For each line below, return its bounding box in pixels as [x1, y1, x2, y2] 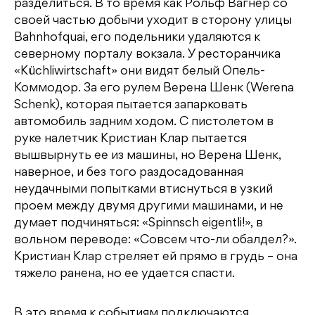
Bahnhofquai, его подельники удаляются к [14, 32, 260, 44]
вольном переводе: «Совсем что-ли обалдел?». [14, 234, 297, 246]
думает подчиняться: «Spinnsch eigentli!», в [14, 217, 263, 229]
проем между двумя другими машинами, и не [14, 200, 283, 212]
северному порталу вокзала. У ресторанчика [14, 49, 281, 60]
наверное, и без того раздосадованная [14, 167, 243, 179]
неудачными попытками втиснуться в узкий [14, 184, 273, 195]
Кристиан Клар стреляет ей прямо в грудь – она [14, 251, 297, 263]
